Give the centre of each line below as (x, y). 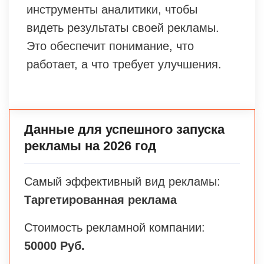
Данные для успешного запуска (124, 129)
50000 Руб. (55, 245)
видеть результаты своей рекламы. (123, 27)
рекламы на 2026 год (90, 146)
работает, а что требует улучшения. (124, 64)
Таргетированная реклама (100, 199)
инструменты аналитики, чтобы (112, 9)
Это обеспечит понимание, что (110, 46)
